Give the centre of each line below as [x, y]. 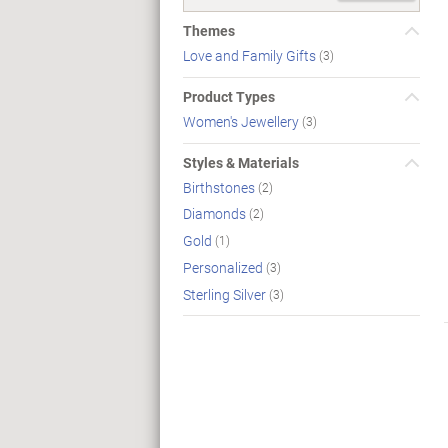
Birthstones [220, 187]
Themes [209, 30]
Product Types [229, 96]
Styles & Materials [241, 162]
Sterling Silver [226, 294]
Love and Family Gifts [251, 55]
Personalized [224, 267]
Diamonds [216, 214]
